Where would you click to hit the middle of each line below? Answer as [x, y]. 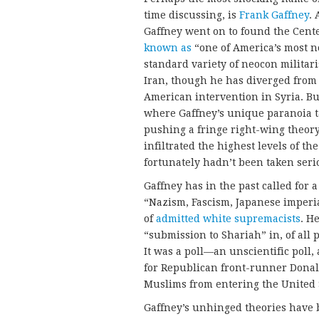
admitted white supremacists [228, 218]
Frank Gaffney [274, 15]
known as [168, 47]
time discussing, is [192, 15]
